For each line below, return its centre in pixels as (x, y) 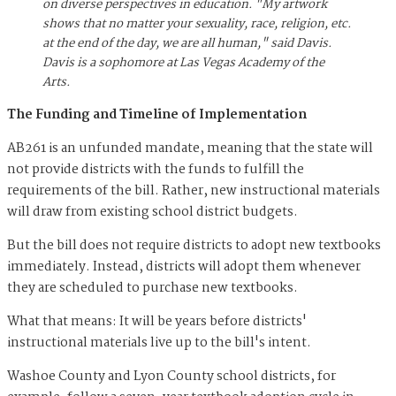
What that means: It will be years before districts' (157, 321)
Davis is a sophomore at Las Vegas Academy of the (183, 63)
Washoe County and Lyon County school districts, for (171, 376)
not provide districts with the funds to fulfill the (156, 169)
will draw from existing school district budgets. (152, 212)
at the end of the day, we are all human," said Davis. (187, 44)
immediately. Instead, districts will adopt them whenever (184, 267)
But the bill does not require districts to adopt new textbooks (194, 245)
